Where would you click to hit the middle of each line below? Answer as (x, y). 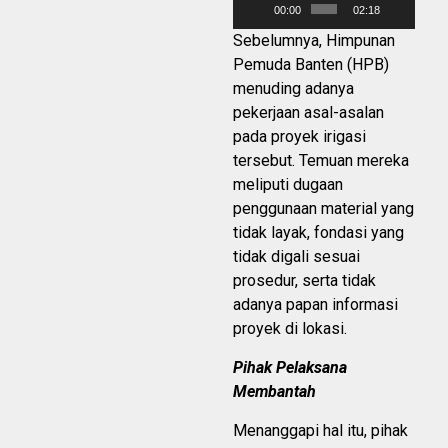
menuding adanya (293, 89)
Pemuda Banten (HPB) (311, 65)
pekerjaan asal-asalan (308, 113)
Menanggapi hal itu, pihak (320, 431)
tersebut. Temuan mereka (321, 161)
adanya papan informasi (315, 305)
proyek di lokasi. (290, 329)
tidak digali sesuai (296, 257)
